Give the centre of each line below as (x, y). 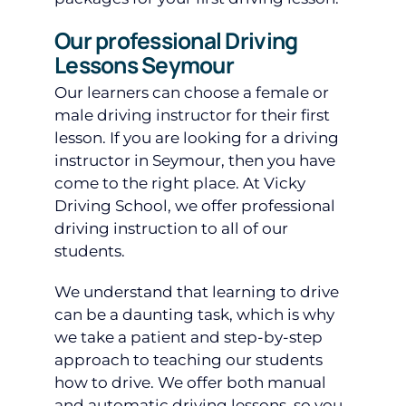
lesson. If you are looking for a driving (197, 138)
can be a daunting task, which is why (194, 315)
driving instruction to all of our (171, 229)
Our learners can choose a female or (192, 93)
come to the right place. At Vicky (180, 184)
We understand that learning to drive (197, 292)
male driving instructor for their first (192, 116)
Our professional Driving (176, 41)
